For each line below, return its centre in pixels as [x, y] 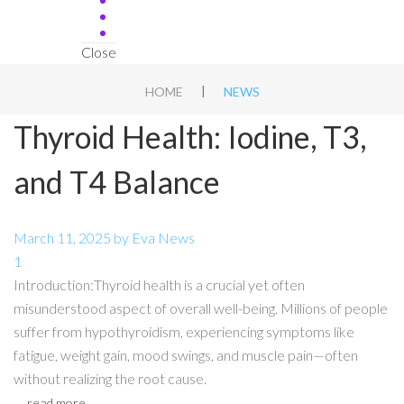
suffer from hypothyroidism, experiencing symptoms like [184, 331]
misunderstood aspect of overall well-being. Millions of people [201, 308]
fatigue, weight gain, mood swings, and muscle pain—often [186, 355]
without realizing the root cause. [110, 378]
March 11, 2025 [62, 238]
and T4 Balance [117, 182]
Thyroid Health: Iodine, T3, [190, 137]
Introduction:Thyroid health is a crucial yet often [159, 285]
